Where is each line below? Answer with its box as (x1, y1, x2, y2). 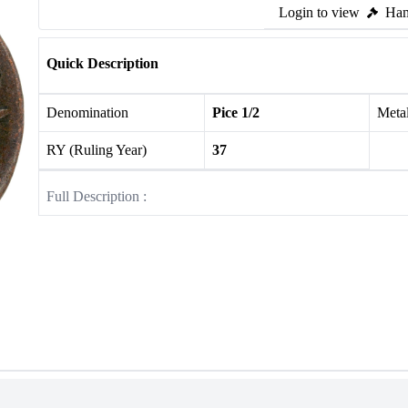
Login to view (279, 5, 360, 20)
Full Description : (46, 189, 147, 204)
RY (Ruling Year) (46, 142, 147, 158)
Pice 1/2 (211, 105, 260, 120)
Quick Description (46, 56, 158, 71)
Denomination (46, 105, 128, 120)
